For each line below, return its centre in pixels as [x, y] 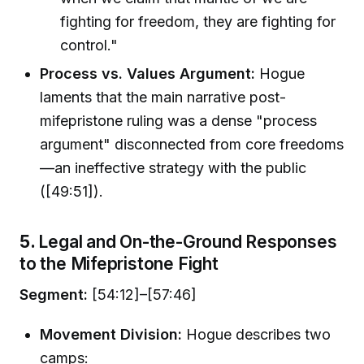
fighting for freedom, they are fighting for [198, 21]
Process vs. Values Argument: [148, 74]
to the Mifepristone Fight [119, 264]
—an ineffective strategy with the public [173, 168]
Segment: [54, 294]
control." [89, 45]
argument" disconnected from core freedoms [192, 145]
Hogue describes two [257, 334]
